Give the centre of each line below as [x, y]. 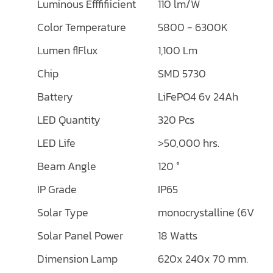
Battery [55, 97]
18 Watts [178, 236]
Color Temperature [82, 27]
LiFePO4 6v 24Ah [198, 97]
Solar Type [63, 212]
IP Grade [57, 189]
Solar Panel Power [80, 236]
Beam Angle [67, 166]
